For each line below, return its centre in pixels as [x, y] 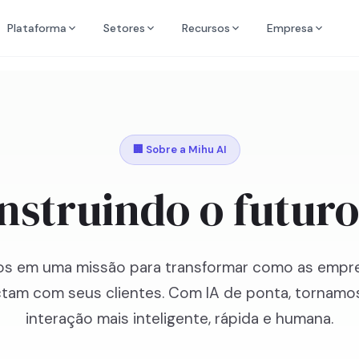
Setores [125, 28]
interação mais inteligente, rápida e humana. [179, 319]
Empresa [290, 28]
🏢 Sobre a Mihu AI [179, 149]
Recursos [206, 28]
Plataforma [37, 28]
